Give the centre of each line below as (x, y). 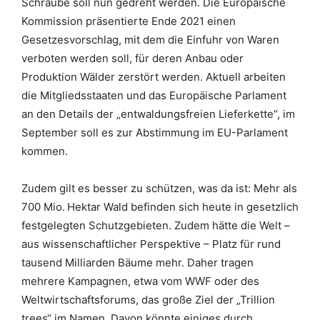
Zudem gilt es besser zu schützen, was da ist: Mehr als (159, 188)
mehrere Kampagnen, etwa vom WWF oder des (140, 281)
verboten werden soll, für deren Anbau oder (132, 58)
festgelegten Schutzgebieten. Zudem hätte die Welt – (156, 225)
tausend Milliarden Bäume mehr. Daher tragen (137, 262)
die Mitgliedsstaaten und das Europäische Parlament (154, 95)
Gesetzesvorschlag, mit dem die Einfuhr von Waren (150, 40)
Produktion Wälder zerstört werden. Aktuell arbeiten (154, 77)
